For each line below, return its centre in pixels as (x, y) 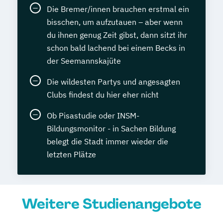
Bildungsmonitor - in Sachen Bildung (111, 128)
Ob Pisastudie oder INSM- (93, 115)
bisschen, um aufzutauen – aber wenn (115, 22)
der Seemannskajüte (84, 61)
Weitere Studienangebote (111, 204)
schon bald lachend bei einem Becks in (116, 48)
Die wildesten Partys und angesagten (113, 82)
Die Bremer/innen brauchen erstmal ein (118, 9)
